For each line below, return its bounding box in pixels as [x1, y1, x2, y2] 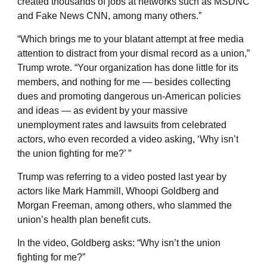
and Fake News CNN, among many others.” [17, 10, 201, 21]
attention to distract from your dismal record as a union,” [17, 48, 250, 58]
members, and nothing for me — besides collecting [17, 76, 231, 87]
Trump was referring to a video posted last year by [17, 171, 226, 182]
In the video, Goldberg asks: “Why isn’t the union [17, 237, 221, 248]
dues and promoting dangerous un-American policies [17, 91, 241, 101]
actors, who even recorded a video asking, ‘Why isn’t [17, 133, 238, 144]
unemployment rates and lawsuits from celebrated [17, 119, 226, 130]
